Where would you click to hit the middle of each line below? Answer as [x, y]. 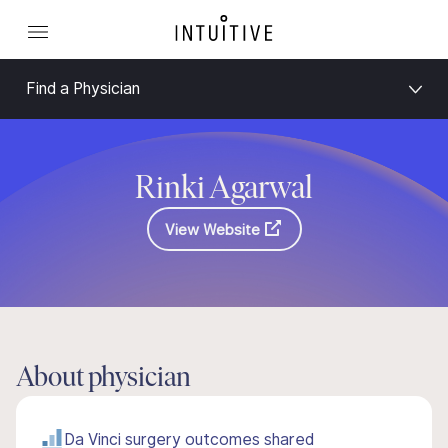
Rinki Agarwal [224, 190]
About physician [103, 379]
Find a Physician [83, 88]
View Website [212, 229]
